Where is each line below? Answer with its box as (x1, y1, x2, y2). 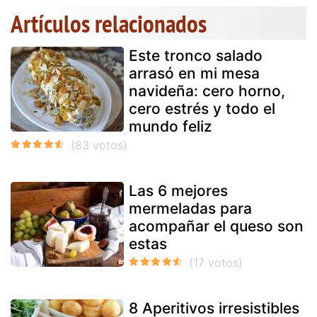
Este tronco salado (129, 46, 263, 64)
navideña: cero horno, (129, 81, 285, 100)
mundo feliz (129, 117, 212, 135)
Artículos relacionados (11, 6, 207, 40)
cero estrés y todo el (129, 99, 275, 117)
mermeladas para (129, 199, 252, 217)
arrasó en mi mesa (129, 64, 260, 82)
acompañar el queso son (129, 217, 304, 235)
